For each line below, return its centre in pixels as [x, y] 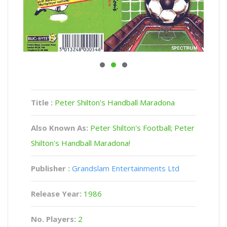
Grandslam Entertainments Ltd [126, 168]
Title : [43, 102]
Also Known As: [61, 127]
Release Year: [57, 193]
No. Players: [54, 219]
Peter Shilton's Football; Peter [142, 127]
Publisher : [50, 168]
